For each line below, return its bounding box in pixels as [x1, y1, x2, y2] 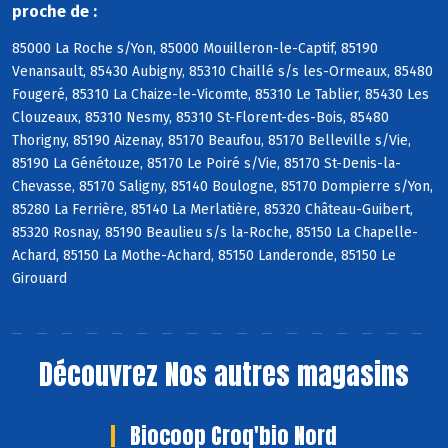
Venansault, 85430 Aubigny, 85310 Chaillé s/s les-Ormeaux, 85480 [12, 63, 433, 81]
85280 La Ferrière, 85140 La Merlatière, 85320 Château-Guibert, [12, 201, 413, 219]
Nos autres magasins [165, 352, 409, 395]
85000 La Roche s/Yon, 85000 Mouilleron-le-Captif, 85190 [12, 40, 378, 58]
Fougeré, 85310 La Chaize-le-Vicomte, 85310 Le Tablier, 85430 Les [12, 86, 429, 104]
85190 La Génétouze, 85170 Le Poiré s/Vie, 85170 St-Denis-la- [12, 155, 401, 173]
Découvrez [39, 352, 165, 395]
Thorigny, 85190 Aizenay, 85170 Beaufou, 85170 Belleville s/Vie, [12, 132, 411, 150]
